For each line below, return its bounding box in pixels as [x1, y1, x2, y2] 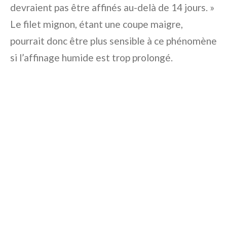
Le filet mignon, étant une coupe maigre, [10, 18, 183, 30]
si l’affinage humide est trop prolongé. [10, 52, 173, 64]
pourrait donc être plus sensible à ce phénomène [10, 35, 217, 47]
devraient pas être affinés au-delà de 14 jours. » [10, 2, 214, 14]
